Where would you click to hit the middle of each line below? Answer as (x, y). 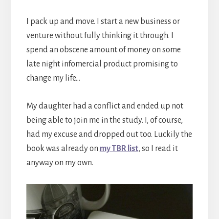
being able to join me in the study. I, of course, (104, 120)
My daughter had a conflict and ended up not (105, 106)
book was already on (63, 148)
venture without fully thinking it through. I (100, 35)
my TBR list (119, 148)
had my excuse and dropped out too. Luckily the (109, 134)
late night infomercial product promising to (102, 64)
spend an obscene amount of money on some (103, 50)
